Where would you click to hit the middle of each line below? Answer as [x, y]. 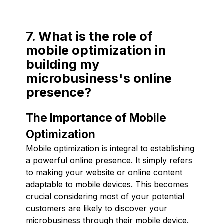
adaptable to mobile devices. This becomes [107, 184]
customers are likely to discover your [97, 208]
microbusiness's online [99, 78]
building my [63, 64]
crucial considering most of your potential [105, 196]
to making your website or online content [104, 172]
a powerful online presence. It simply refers [109, 160]
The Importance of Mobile [96, 117]
